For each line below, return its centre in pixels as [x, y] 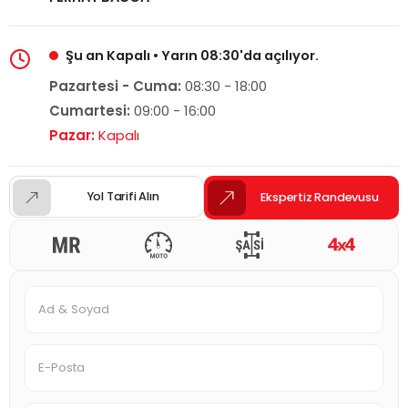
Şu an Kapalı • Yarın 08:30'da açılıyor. [192, 56]
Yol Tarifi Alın [123, 197]
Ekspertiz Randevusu [320, 198]
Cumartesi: [90, 111]
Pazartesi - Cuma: [115, 87]
